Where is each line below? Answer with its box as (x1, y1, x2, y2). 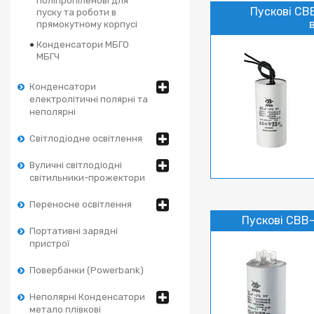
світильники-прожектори (29, 172, 145, 183)
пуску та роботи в (36, 7, 116, 18)
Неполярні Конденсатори (29, 292, 145, 302)
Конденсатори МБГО (36, 39, 129, 50)
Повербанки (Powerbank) (29, 265, 144, 275)
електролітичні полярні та (29, 94, 148, 104)
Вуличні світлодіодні (29, 160, 122, 170)
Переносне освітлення (29, 199, 132, 210)
